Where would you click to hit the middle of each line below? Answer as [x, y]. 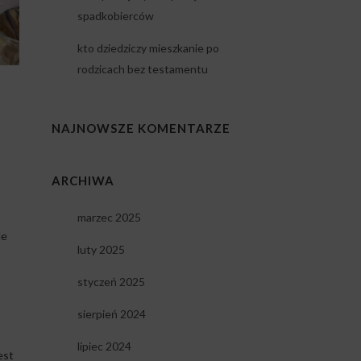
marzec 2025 [109, 217]
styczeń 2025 [111, 282]
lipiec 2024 [104, 346]
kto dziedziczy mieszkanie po [148, 48]
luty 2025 [101, 249]
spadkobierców [115, 16]
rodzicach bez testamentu [142, 69]
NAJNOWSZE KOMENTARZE [141, 128]
